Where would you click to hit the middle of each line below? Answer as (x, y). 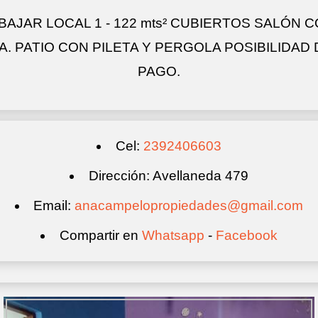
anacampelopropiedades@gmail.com (189, 206)
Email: (54, 206)
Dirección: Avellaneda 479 (168, 176)
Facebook (246, 236)
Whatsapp (173, 236)
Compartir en (100, 236)
